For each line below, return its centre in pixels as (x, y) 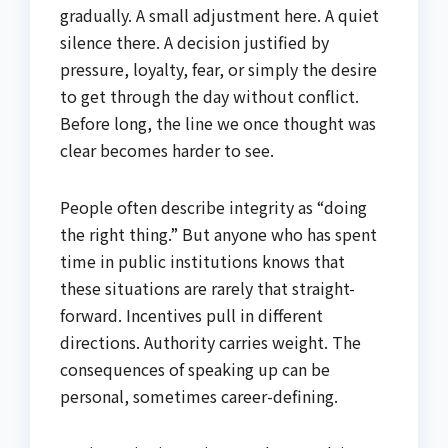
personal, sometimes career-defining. (199, 396)
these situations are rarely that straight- (207, 288)
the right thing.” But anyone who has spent (218, 234)
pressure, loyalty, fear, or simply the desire (218, 69)
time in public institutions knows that (202, 261)
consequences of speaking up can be (195, 369)
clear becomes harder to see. (167, 150)
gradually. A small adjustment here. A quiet (219, 15)
